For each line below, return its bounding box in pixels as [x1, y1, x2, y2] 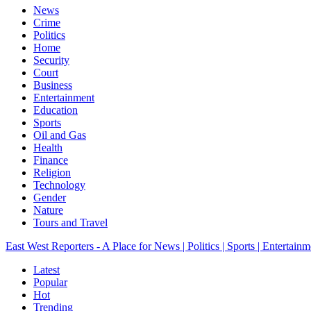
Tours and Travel [33, 217, 108, 228]
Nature [33, 204, 63, 216]
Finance [33, 154, 68, 166]
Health [33, 142, 62, 153]
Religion [33, 167, 71, 178]
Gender [33, 192, 66, 203]
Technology [33, 179, 85, 191]
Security [33, 54, 69, 66]
